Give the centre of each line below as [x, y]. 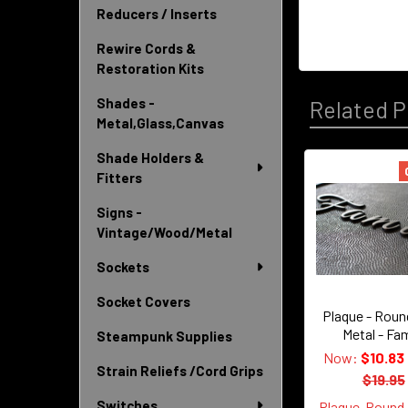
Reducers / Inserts [157, 14]
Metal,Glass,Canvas [160, 123]
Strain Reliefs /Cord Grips [180, 371]
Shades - [126, 103]
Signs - [119, 212]
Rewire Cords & [146, 48]
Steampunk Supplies [164, 336]
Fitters [119, 178]
